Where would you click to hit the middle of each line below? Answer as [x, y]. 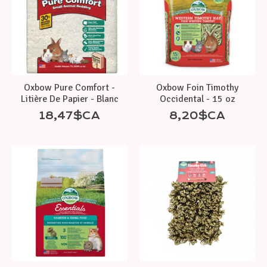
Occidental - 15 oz [197, 99]
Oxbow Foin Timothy [197, 87]
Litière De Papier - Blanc [69, 99]
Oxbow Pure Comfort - [70, 87]
